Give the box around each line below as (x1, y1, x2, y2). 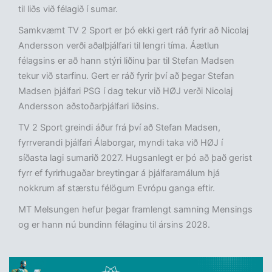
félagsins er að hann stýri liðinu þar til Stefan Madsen (18, 55, 234, 67)
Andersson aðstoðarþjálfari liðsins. (18, 101, 159, 112)
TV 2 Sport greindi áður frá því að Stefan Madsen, (18, 122, 220, 134)
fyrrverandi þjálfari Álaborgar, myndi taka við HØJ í (18, 137, 223, 149)
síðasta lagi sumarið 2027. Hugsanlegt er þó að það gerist (18, 152, 252, 164)
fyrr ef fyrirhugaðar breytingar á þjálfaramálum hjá (18, 168, 220, 179)
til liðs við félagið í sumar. (18, 4, 118, 15)
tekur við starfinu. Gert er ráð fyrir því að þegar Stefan (18, 70, 234, 82)
